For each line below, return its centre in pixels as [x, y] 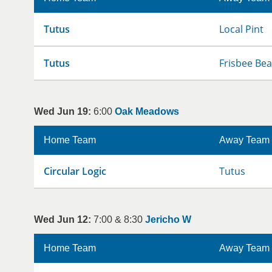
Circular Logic [75, 171]
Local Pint [241, 29]
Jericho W [168, 219]
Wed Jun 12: [63, 219]
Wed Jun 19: [63, 111]
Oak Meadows [147, 111]
